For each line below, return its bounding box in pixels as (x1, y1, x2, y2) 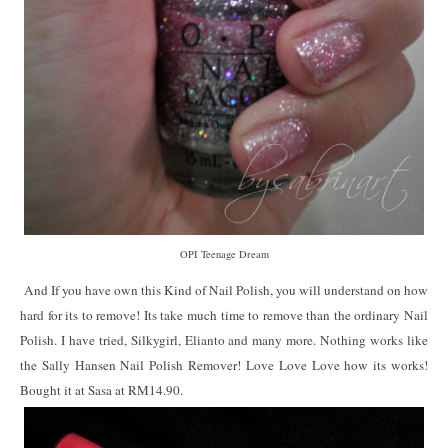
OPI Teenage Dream (179, 247, 269, 262)
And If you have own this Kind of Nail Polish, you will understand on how (20, 281, 428, 300)
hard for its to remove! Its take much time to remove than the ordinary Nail (20, 306, 428, 325)
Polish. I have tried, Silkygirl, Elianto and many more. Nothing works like (20, 331, 428, 350)
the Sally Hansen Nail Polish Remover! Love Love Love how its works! (20, 356, 428, 375)
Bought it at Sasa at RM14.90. (20, 381, 183, 400)
